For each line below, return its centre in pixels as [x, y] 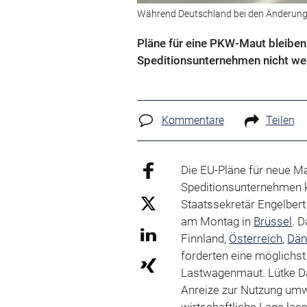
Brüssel [273, 222]
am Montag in [218, 222]
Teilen [280, 120]
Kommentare [193, 120]
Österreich [256, 239]
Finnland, [205, 239]
